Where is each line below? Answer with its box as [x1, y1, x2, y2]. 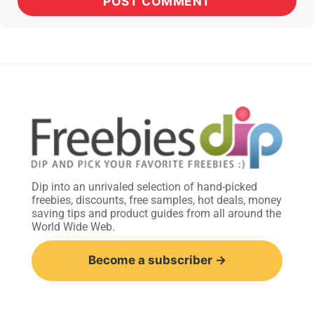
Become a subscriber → [88, 253, 226, 268]
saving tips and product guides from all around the [32, 207, 281, 221]
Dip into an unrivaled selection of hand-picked [32, 180, 257, 194]
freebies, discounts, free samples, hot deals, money [32, 193, 282, 207]
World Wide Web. [32, 220, 115, 234]
